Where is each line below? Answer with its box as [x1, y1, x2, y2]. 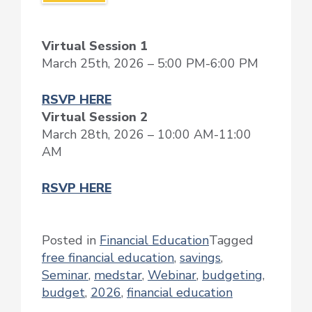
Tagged [209, 231, 253, 249]
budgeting [202, 266, 263, 283]
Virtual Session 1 [42, 38, 148, 55]
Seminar [42, 266, 88, 283]
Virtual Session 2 [42, 109, 148, 126]
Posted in [42, 231, 100, 249]
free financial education [42, 249, 174, 266]
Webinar [148, 266, 196, 283]
